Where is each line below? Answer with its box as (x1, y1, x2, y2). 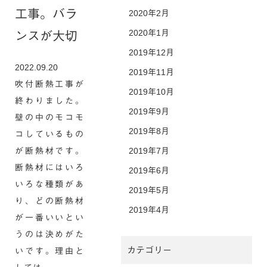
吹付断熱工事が (15, 79, 84, 89)
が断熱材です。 (15, 146, 84, 156)
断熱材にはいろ (15, 163, 84, 172)
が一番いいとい (15, 213, 84, 222)
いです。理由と (15, 246, 84, 256)
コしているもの (15, 129, 84, 139)
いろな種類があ (15, 179, 84, 189)
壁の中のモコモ (15, 113, 84, 122)
